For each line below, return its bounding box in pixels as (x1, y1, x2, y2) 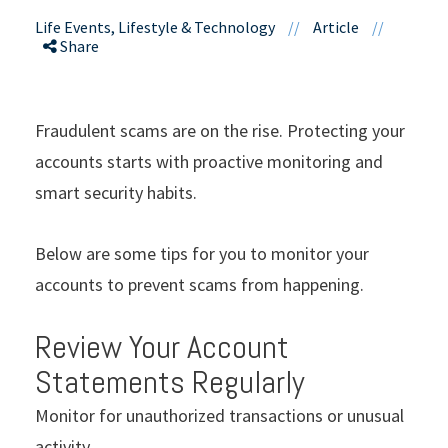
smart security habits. (35, 180, 197, 204)
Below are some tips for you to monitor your (35, 241, 369, 265)
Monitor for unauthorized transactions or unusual (35, 403, 404, 427)
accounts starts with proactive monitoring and (35, 149, 383, 173)
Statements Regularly (35, 361, 305, 402)
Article (313, 16, 359, 37)
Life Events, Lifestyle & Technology (35, 16, 275, 37)
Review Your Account (35, 326, 289, 367)
